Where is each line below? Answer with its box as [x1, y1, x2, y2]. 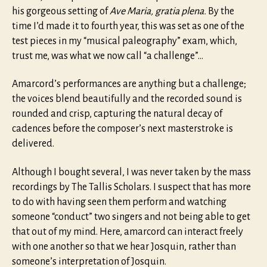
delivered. [12, 138, 54, 150]
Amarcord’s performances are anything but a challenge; [12, 79, 246, 90]
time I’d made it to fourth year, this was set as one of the [12, 20, 244, 32]
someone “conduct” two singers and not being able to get [12, 211, 250, 222]
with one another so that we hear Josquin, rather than [12, 241, 236, 252]
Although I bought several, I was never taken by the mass [12, 166, 251, 178]
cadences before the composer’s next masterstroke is [12, 123, 233, 135]
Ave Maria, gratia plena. [110, 5, 206, 17]
